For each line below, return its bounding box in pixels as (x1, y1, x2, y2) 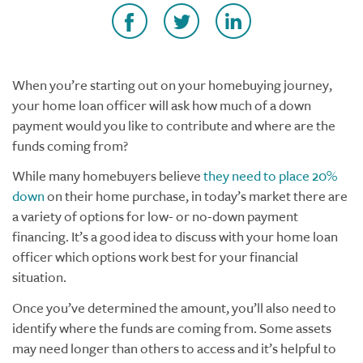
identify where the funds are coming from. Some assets (12, 319, 331, 337)
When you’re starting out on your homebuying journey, (12, 76, 332, 94)
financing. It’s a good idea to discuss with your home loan (12, 228, 338, 246)
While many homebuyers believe (12, 168, 203, 185)
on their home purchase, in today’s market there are (45, 188, 348, 205)
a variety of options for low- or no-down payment (12, 208, 298, 225)
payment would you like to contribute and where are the (12, 117, 335, 135)
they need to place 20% (203, 168, 337, 185)
